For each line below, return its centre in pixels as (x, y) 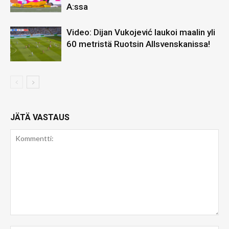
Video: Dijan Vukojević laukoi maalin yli (141, 32)
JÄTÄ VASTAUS (40, 117)
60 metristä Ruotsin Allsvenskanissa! (138, 44)
